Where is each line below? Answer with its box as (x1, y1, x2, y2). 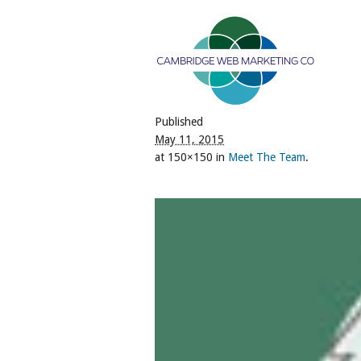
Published (155, 115, 203, 128)
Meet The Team (228, 151, 305, 164)
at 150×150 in (155, 151, 228, 164)
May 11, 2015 (155, 133, 224, 146)
